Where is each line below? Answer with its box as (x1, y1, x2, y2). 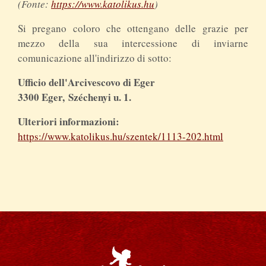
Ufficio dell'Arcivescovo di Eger (18, 74, 155, 90)
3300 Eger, (18, 89, 68, 104)
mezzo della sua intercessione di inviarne (18, 36, 248, 50)
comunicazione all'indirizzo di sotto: (18, 50, 172, 65)
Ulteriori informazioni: (18, 113, 119, 129)
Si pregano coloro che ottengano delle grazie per (18, 21, 248, 35)
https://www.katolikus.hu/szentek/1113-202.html (18, 129, 223, 143)
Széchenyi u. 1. (68, 89, 131, 104)
